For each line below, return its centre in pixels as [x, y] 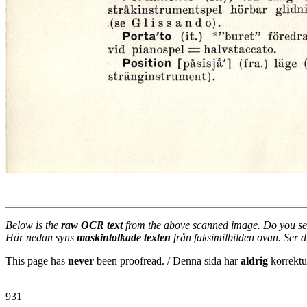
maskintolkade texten [124, 237]
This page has [37, 261]
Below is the [33, 225]
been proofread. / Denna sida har [167, 261]
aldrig [254, 261]
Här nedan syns [41, 237]
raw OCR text [92, 225]
